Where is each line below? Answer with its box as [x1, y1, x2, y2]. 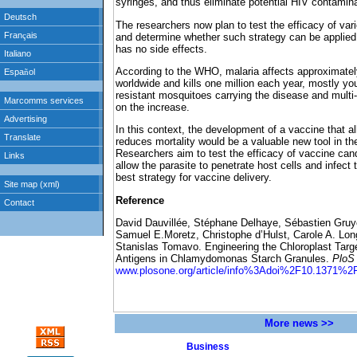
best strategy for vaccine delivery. [116, 171, 275, 184]
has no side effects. [116, 42, 207, 55]
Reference [116, 194, 164, 206]
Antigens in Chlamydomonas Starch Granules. [116, 253, 332, 265]
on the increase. [116, 101, 190, 114]
